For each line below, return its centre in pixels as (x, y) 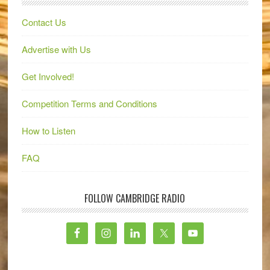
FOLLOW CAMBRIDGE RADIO (135, 198)
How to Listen (48, 130)
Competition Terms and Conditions (89, 103)
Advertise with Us (56, 49)
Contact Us (44, 22)
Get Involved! (48, 76)
